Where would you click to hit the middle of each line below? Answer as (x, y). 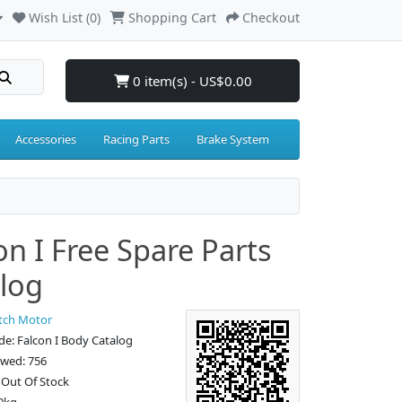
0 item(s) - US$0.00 (190, 81)
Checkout (271, 17)
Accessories (46, 139)
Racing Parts (136, 139)
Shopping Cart (172, 17)
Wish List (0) (65, 17)
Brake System (233, 139)
